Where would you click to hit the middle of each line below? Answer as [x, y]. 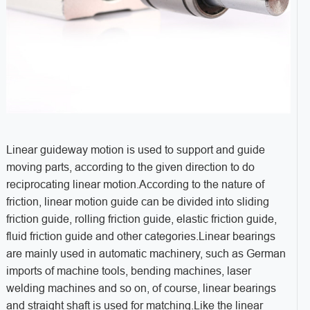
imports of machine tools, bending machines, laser [128, 271]
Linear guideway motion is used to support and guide [135, 150]
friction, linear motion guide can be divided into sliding [137, 202]
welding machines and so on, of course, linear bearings [141, 289]
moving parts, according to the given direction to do [130, 167]
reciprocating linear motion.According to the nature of [135, 185]
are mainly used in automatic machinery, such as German [146, 254]
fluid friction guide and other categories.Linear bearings [140, 237]
